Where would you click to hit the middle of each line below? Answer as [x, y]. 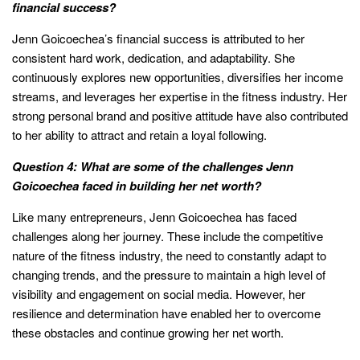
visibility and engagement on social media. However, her [159, 294]
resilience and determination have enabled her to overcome [166, 313]
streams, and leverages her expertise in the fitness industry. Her [180, 96]
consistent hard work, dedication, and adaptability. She [153, 58]
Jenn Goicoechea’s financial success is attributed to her [158, 39]
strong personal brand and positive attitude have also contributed [180, 116]
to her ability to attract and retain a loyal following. [139, 135]
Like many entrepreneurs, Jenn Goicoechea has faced [154, 217]
